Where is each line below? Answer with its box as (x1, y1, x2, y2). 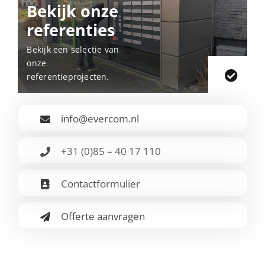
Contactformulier (60, 176, 140, 190)
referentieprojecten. (27, 70, 109, 82)
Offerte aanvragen (60, 209, 145, 223)
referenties (27, 18, 115, 41)
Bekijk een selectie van (27, 43, 119, 55)
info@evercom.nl (60, 111, 139, 125)
